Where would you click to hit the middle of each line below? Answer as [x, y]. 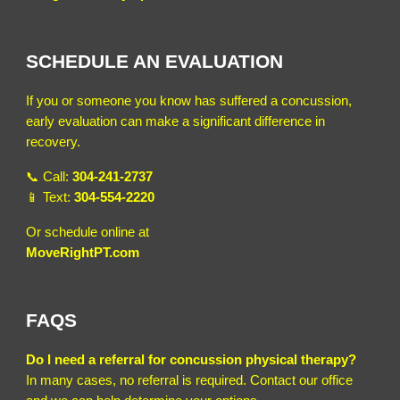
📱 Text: [50, 197]
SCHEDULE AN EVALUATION [155, 61]
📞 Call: [50, 176]
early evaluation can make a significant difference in [176, 121]
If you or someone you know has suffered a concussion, [189, 100]
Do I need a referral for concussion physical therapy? [192, 359]
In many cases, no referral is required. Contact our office [190, 380]
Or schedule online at [88, 232]
